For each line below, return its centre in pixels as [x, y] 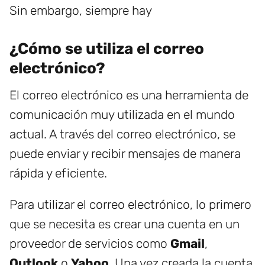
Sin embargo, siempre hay [81, 11]
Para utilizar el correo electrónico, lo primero [130, 205]
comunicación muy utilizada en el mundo [122, 115]
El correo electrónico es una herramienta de [129, 95]
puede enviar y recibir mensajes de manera [125, 154]
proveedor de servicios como [90, 244]
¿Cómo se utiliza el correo [107, 49]
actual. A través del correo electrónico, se [122, 134]
